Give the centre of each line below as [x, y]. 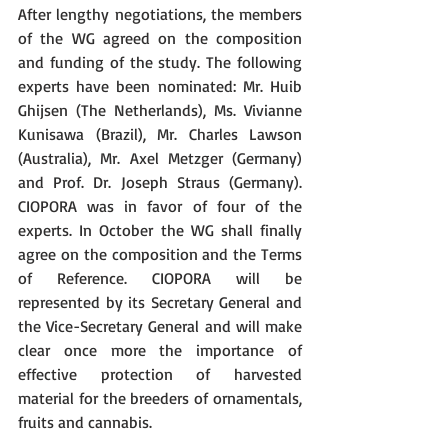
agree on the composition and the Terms [160, 254]
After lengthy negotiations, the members [160, 14]
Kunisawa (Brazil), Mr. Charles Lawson [160, 134]
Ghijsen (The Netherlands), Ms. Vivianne [160, 110]
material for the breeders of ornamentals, [160, 398]
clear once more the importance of [160, 350]
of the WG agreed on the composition [160, 38]
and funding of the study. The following [160, 62]
